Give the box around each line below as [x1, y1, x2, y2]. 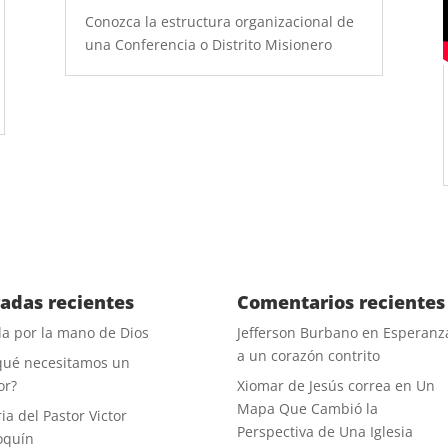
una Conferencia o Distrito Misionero [84, 35, 332, 55]
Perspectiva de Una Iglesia [237, 421, 414, 441]
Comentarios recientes [237, 289, 446, 314]
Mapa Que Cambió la [237, 398, 379, 418]
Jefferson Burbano [237, 322, 359, 342]
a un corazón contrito [237, 345, 381, 365]
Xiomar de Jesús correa [237, 375, 392, 395]
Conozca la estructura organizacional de [84, 12, 354, 32]
